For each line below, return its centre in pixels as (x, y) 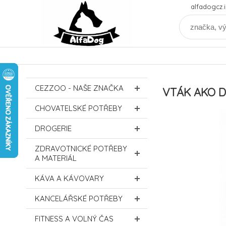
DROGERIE (53, 128)
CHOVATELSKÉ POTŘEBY (78, 108)
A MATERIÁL (56, 158)
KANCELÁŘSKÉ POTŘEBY (79, 199)
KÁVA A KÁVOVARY (69, 178)
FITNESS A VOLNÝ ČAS (74, 219)
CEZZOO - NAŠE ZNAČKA (79, 88)
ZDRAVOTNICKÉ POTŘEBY (81, 149)
